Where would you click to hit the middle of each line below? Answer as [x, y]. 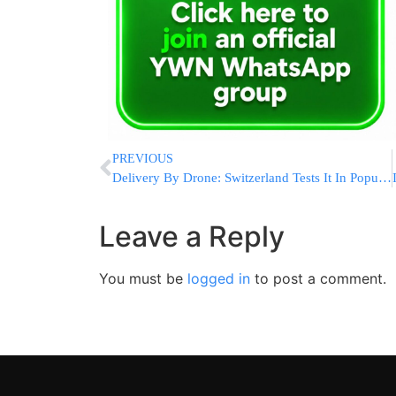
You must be [143, 279]
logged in [219, 279]
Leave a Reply [192, 237]
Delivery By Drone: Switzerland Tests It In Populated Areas [385, 178]
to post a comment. [318, 279]
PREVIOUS [143, 159]
